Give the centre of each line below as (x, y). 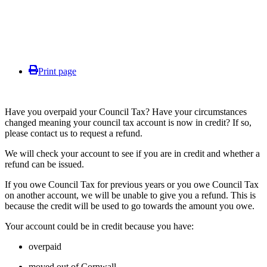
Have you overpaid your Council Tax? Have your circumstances (126, 111)
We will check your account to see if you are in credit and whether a (132, 153)
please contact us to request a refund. (74, 133)
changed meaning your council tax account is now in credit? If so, (128, 122)
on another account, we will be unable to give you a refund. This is (130, 195)
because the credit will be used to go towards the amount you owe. (130, 206)
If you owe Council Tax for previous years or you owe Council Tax (132, 184)
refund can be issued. (46, 164)
